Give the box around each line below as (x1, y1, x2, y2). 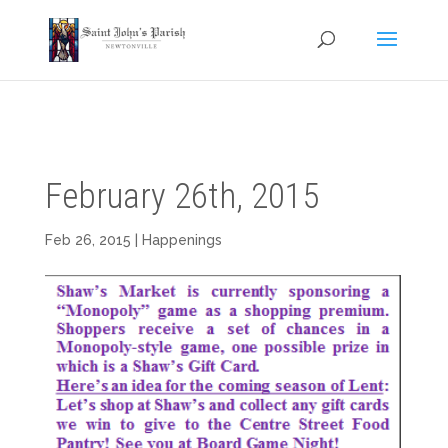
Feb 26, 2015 (44, 232, 131, 248)
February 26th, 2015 (44, 176, 319, 217)
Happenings (141, 232, 222, 248)
